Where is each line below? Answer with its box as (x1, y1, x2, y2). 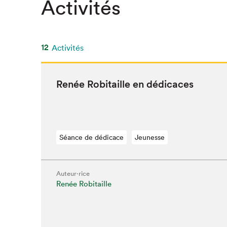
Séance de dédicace (59, 133, 124, 142)
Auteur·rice (56, 169, 90, 178)
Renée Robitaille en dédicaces (56, 78, 194, 90)
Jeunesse (134, 133, 165, 142)
